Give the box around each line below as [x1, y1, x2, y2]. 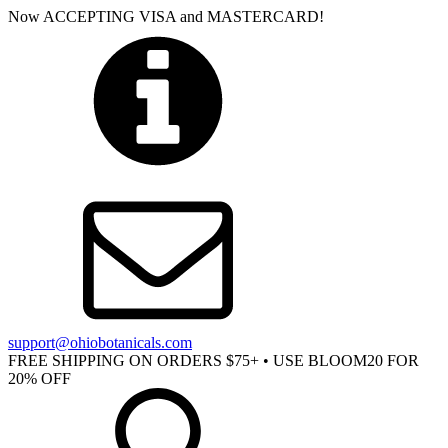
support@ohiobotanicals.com [8, 334, 192, 351]
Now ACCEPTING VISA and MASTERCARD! [8, 8, 324, 25]
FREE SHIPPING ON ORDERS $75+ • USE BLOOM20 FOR [8, 352, 419, 369]
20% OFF [8, 370, 71, 387]
